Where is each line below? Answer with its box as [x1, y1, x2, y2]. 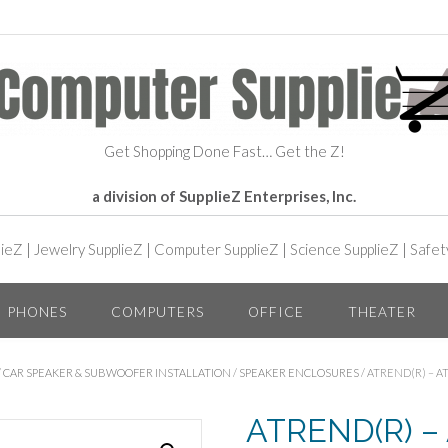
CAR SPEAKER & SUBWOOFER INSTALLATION [3, 365, 231, 379]
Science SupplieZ [290, 240, 399, 258]
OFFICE [247, 302, 304, 320]
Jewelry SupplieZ [34, 240, 143, 258]
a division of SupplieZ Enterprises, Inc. [92, 187, 356, 205]
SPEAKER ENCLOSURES [239, 365, 359, 379]
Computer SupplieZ [154, 240, 279, 258]
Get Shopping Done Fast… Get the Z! [103, 142, 345, 160]
